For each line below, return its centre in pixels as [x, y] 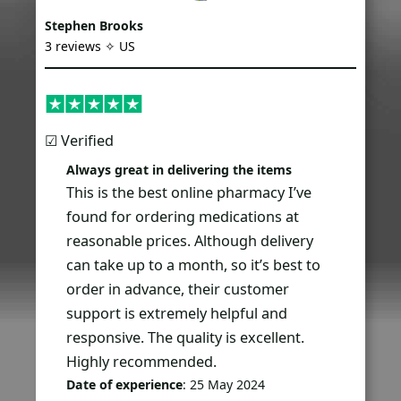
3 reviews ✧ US [90, 47]
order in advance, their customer [178, 289]
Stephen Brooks [94, 26]
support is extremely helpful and [177, 313]
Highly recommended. [142, 361]
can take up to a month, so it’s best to [194, 264]
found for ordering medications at [183, 216]
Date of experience [125, 384]
